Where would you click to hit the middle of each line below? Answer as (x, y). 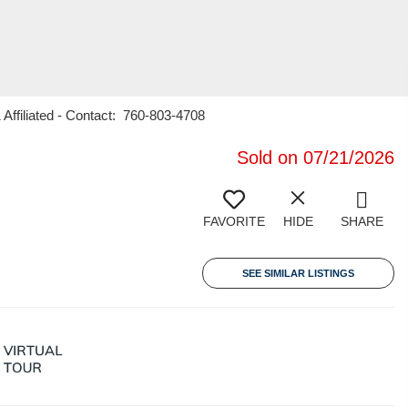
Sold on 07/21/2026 (316, 158)
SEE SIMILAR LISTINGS (298, 273)
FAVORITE (234, 221)
